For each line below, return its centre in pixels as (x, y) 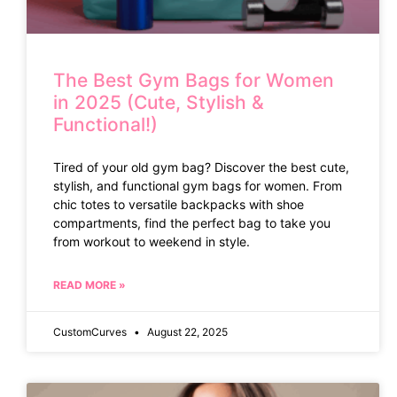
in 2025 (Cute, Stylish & (159, 102)
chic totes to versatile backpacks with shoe (179, 204)
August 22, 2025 (186, 331)
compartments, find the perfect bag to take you (192, 222)
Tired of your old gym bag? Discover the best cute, (201, 167)
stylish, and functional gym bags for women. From (198, 185)
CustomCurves (91, 331)
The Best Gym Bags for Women (194, 80)
